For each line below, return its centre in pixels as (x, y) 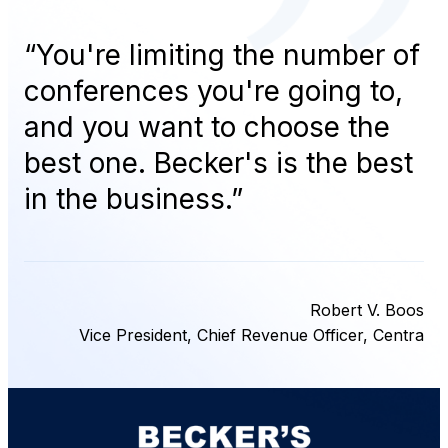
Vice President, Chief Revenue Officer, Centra (251, 334)
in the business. (127, 198)
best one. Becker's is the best (218, 162)
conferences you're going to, (213, 90)
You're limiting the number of (228, 54)
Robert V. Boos (367, 309)
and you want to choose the (207, 126)
